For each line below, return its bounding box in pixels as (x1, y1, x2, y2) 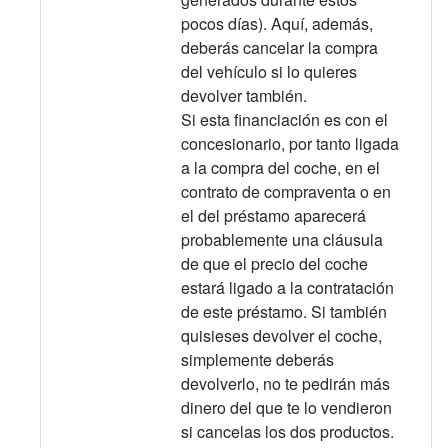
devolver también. (181, 83, 307, 107)
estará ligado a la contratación (181, 275, 394, 299)
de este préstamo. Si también (181, 299, 387, 323)
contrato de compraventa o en (181, 179, 391, 203)
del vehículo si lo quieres (181, 59, 357, 83)
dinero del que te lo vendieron (181, 395, 392, 419)
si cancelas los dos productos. (181, 419, 394, 443)
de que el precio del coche (181, 251, 368, 275)
